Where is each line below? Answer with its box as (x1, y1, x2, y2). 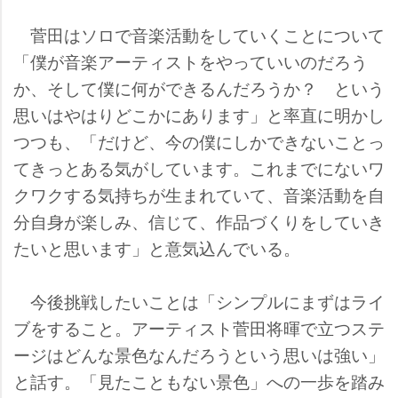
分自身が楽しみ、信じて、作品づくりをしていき (13, 209, 385, 234)
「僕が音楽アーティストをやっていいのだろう (13, 49, 368, 74)
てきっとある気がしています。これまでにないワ (13, 155, 385, 180)
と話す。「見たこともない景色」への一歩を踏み (13, 369, 385, 394)
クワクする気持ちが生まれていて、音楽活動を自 (13, 182, 385, 207)
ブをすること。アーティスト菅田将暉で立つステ (13, 315, 385, 340)
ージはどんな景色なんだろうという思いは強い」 (13, 342, 385, 367)
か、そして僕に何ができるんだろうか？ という (13, 76, 385, 100)
